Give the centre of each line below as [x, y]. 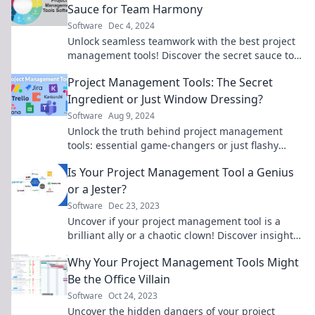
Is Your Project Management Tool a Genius [181, 172]
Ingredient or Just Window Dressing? [165, 99]
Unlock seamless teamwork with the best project [181, 41]
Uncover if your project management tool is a [174, 221]
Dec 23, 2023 [134, 206]
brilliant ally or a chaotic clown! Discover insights [183, 235]
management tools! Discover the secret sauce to [181, 55]
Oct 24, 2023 [133, 296]
